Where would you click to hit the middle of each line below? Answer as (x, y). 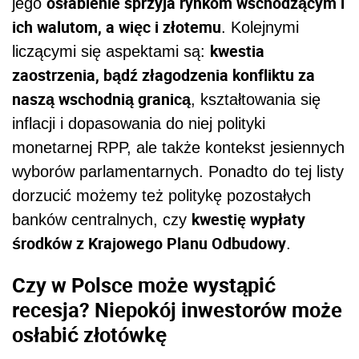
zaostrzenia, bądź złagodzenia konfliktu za (163, 75)
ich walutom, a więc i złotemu (117, 26)
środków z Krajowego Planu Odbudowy (149, 243)
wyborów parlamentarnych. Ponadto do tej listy (178, 171)
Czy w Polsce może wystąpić (144, 285)
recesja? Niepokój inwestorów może (177, 310)
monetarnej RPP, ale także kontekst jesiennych (178, 147)
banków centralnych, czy (102, 219)
